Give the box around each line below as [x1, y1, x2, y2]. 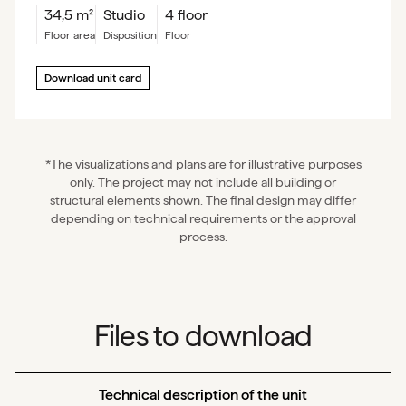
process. [179, 229, 227, 244]
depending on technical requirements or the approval [50, 211, 356, 226]
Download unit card [44, 72, 141, 84]
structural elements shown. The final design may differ [50, 193, 356, 208]
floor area [51, 29, 95, 42]
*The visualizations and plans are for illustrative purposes [44, 157, 362, 171]
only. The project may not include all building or [70, 175, 336, 189]
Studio [103, 6, 145, 24]
